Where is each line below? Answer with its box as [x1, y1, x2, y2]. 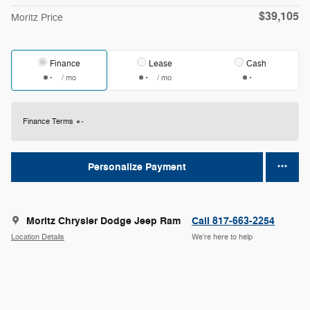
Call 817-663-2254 [192, 215, 275, 228]
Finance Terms [23, 116, 73, 126]
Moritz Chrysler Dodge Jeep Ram [26, 215, 181, 228]
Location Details [11, 232, 64, 241]
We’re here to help [192, 232, 253, 241]
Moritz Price [11, 11, 63, 24]
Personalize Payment [88, 160, 186, 174]
